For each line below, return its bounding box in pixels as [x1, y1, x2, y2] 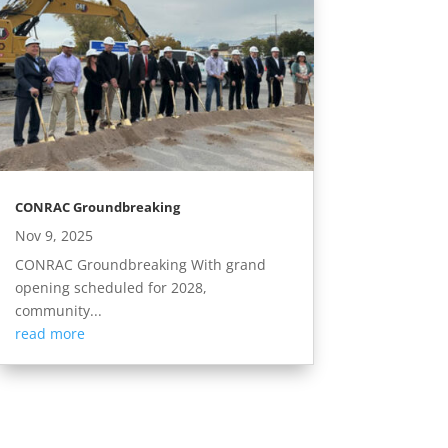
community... [14, 301, 102, 321]
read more [14, 324, 85, 344]
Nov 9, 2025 [14, 226, 93, 246]
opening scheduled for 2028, [14, 278, 207, 298]
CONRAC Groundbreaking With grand [14, 255, 266, 275]
